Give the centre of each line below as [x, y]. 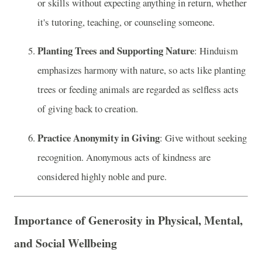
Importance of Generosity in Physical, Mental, [128, 220]
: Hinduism [216, 51]
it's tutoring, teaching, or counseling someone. [126, 22]
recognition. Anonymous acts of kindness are [124, 157]
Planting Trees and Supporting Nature [116, 51]
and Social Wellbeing [65, 243]
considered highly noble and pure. [102, 177]
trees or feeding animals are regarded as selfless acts [138, 89]
